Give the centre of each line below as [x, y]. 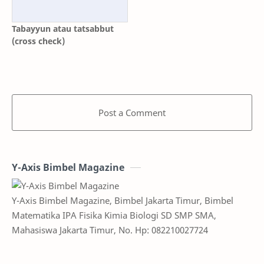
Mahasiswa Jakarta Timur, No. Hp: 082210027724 [110, 230]
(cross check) [38, 41]
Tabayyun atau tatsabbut [63, 28]
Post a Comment [132, 112]
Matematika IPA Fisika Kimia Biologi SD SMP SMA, [114, 215]
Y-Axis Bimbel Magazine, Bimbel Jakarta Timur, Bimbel [123, 200]
